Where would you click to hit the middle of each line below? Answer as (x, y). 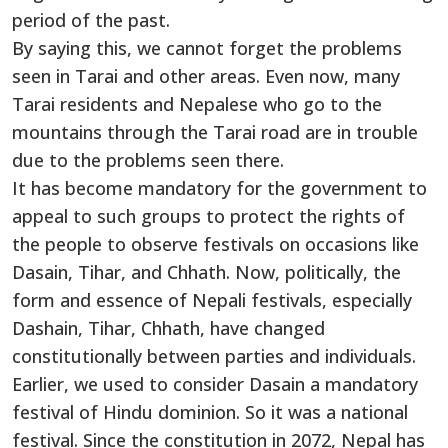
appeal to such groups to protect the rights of (208, 215)
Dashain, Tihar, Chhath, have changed (168, 327)
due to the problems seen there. (148, 159)
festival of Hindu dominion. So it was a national (210, 411)
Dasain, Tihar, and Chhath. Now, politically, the (206, 271)
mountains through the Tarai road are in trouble (215, 131)
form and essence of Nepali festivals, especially (212, 299)
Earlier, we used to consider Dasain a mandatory (215, 383)
